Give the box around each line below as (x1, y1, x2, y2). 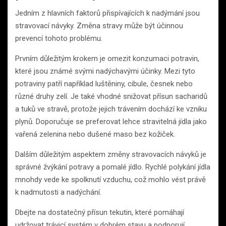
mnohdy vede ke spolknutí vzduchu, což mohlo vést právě (15, 175, 206, 185)
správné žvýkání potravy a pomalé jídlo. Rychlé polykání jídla (15, 162, 210, 172)
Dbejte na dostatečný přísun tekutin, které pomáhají (15, 208, 184, 217)
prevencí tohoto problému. (15, 34, 102, 43)
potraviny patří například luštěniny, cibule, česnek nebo (15, 79, 193, 89)
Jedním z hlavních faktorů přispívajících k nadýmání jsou (15, 9, 200, 18)
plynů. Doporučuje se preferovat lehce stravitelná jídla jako (15, 117, 207, 127)
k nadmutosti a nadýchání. (15, 188, 101, 197)
